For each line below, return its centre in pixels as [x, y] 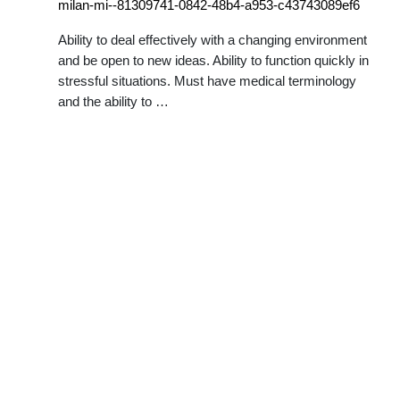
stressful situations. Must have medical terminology [207, 81]
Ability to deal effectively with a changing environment [212, 40]
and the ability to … [113, 101]
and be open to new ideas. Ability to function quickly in [213, 60]
